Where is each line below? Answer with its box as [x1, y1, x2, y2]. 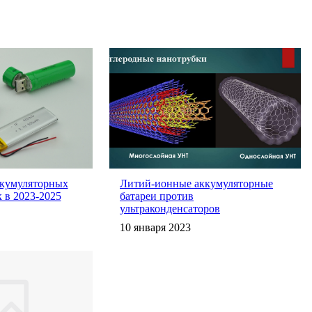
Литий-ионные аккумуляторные [120, 177, 273, 189]
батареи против [120, 189, 194, 202]
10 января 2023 [120, 221, 191, 233]
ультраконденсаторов [120, 202, 220, 214]
